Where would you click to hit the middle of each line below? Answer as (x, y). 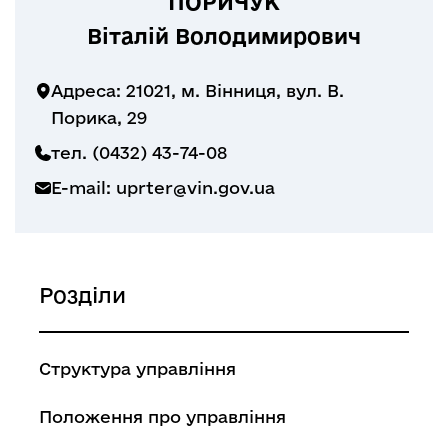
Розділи (82, 294)
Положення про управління (162, 416)
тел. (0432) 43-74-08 (139, 152)
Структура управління (137, 368)
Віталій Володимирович (224, 35)
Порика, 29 (99, 117)
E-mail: (83, 187)
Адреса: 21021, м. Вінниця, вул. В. (197, 90)
